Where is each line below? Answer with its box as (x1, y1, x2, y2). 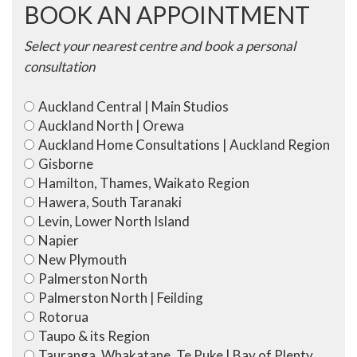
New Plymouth (38, 251, 127, 269)
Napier (38, 232, 79, 249)
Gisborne (38, 155, 93, 173)
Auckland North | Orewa (38, 117, 184, 135)
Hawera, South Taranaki (38, 194, 182, 211)
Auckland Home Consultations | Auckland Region (38, 136, 330, 154)
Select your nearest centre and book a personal (24, 37, 296, 55)
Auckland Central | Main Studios (38, 98, 229, 116)
